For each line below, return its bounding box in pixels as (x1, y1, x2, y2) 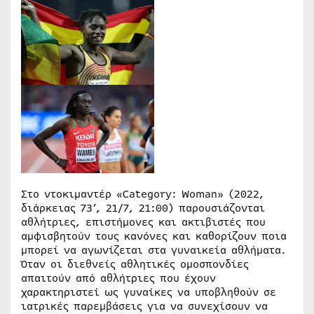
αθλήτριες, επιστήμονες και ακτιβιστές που (21, 214, 266, 230)
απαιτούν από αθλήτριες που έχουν (21, 270, 216, 286)
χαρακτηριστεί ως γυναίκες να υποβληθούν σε (21, 284, 276, 300)
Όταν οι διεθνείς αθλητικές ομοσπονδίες (21, 256, 249, 272)
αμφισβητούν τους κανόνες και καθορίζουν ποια (21, 228, 287, 244)
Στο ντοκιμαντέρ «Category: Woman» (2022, (21, 186, 264, 202)
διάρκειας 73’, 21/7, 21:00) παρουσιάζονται (21, 200, 265, 216)
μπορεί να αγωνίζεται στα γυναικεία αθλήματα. (21, 242, 286, 258)
